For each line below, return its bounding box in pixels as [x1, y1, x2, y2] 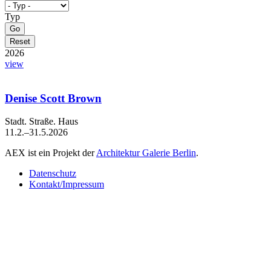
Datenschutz [29, 168, 76, 179]
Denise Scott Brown [5, 91, 102, 105]
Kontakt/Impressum [29, 179, 104, 190]
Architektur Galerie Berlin [96, 148, 196, 158]
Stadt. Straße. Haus [5, 116, 78, 127]
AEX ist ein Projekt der [5, 148, 96, 158]
